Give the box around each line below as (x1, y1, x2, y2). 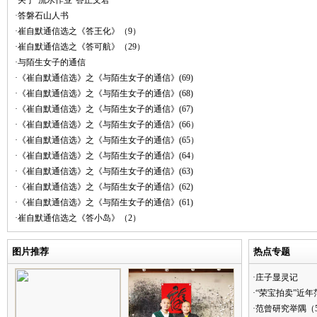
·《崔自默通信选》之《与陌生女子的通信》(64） (15, 151, 199, 161)
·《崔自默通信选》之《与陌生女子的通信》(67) (15, 104, 193, 114)
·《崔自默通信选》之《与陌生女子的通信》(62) (15, 182, 193, 192)
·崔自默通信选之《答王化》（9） (15, 26, 141, 36)
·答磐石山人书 (15, 11, 69, 21)
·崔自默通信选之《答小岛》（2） (15, 213, 141, 223)
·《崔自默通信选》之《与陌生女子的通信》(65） (15, 135, 199, 145)
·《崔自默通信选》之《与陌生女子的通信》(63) (15, 166, 193, 176)
